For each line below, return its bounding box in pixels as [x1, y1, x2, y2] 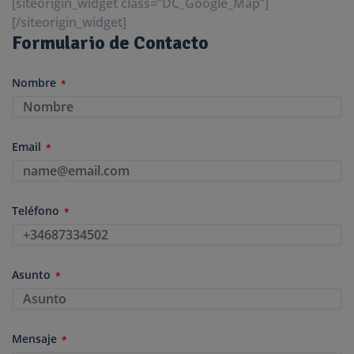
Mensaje [12, 330, 57, 346]
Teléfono [12, 202, 59, 218]
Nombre [12, 74, 56, 90]
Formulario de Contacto [12, 30, 209, 55]
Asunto [12, 266, 51, 282]
